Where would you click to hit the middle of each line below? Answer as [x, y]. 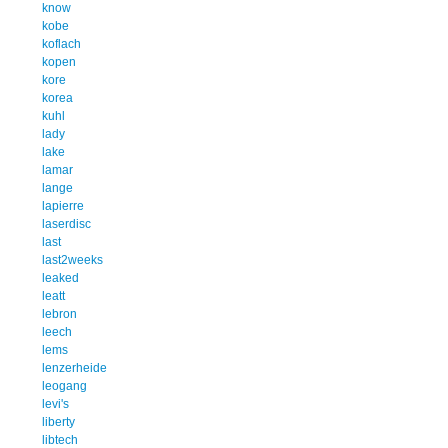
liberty [58, 421]
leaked [60, 277]
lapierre [63, 205]
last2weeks [72, 259]
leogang [64, 385]
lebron [59, 313]
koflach [61, 43]
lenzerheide [74, 367]
